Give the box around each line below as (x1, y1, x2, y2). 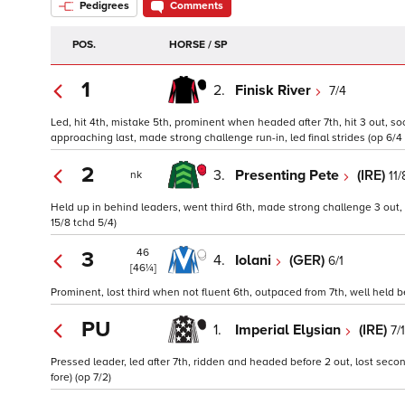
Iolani (235, 250, 275, 269)
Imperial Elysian (235, 320, 344, 339)
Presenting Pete (235, 165, 343, 184)
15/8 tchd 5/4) (51, 216, 117, 231)
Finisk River (235, 80, 315, 99)
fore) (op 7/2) (51, 371, 111, 385)
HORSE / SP (169, 38, 227, 52)
